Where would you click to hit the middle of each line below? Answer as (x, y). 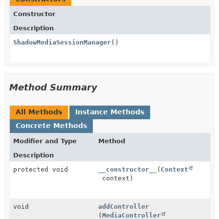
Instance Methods (110, 112)
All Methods (39, 112)
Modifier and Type (45, 141)
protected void (41, 169)
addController (124, 207)
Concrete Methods (51, 126)
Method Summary (53, 87)
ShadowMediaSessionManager (62, 42)
